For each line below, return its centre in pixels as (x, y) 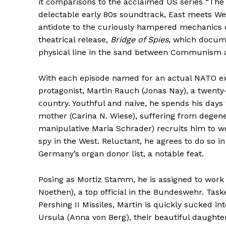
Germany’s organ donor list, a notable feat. (121, 153)
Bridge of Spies (139, 39)
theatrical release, (74, 39)
